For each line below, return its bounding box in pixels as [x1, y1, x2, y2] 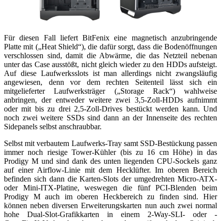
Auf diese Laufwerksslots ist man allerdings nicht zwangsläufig [4, 69, 217, 77]
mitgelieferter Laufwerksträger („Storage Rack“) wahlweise [4, 86, 217, 95]
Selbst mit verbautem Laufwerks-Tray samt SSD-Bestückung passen [4, 139, 217, 147]
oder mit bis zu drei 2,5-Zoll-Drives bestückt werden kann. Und [4, 104, 217, 113]
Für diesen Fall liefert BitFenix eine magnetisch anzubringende [4, 33, 217, 42]
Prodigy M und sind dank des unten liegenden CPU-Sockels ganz [4, 156, 217, 165]
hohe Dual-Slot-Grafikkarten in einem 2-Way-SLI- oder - [4, 210, 217, 219]
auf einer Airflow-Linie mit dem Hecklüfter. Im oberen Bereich [4, 165, 217, 174]
